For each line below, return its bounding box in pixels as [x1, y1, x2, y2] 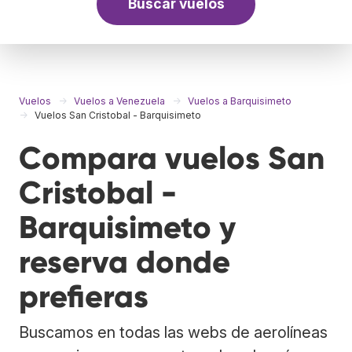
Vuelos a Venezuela [74, 94, 165, 107]
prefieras [19, 277, 148, 316]
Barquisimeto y [19, 207, 236, 247]
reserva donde [19, 242, 230, 281]
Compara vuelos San [19, 138, 324, 178]
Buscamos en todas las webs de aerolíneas [19, 322, 328, 342]
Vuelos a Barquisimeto [188, 94, 291, 107]
